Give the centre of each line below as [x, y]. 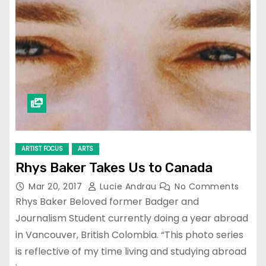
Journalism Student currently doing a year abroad [132, 218]
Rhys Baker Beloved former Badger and [107, 202]
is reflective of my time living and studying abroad [131, 252]
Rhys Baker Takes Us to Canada [114, 168]
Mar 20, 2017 [57, 187]
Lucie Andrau [128, 187]
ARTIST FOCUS [42, 149]
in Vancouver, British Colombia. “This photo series [129, 235]
